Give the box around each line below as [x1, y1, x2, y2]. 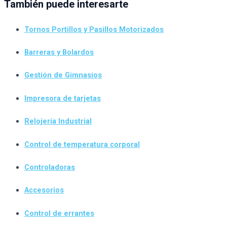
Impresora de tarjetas [24, 93, 101, 103]
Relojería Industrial [24, 117, 92, 126]
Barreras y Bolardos [24, 48, 94, 57]
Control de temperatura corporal [24, 139, 140, 149]
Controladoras [24, 162, 75, 172]
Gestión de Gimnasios [24, 70, 102, 80]
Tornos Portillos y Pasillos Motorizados [24, 24, 164, 34]
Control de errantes [24, 208, 94, 218]
